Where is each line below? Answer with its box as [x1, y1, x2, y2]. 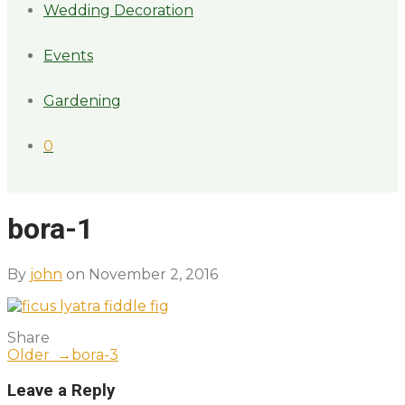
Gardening [43, 92, 121, 109]
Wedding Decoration [43, 2, 193, 19]
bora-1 [7, 212, 93, 247]
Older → [7, 345, 71, 363]
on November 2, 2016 [62, 265, 218, 283]
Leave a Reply [7, 380, 115, 400]
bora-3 [71, 345, 118, 363]
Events [43, 47, 93, 64]
